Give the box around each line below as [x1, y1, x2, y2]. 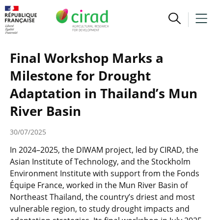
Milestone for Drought [10, 67, 151, 84]
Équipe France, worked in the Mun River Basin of [10, 180, 188, 191]
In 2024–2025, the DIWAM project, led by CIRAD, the [10, 144, 198, 155]
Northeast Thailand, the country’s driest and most [10, 192, 195, 202]
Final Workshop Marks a [10, 49, 164, 67]
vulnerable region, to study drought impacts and [10, 203, 190, 214]
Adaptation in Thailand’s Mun [10, 84, 197, 102]
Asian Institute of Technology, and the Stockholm [10, 156, 191, 167]
